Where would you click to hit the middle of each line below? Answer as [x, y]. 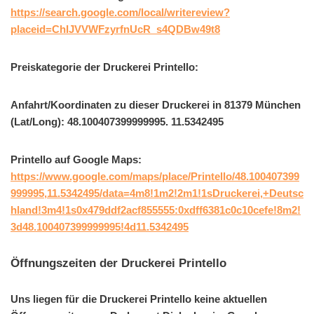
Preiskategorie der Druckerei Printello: [104, 67]
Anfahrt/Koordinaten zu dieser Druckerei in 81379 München [156, 104]
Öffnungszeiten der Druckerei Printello [118, 262]
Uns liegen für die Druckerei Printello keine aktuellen [139, 299]
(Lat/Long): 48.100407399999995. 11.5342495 [117, 121]
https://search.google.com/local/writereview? [120, 12]
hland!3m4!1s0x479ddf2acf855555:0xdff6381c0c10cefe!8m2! [156, 210]
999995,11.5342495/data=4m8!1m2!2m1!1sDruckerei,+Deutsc [157, 193]
